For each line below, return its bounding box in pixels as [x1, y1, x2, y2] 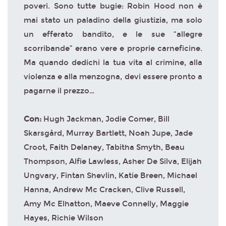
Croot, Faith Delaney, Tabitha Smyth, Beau [24, 142, 185, 152]
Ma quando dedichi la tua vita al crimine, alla [24, 58, 202, 67]
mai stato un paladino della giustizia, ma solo [24, 15, 202, 25]
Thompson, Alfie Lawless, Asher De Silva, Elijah [24, 156, 202, 166]
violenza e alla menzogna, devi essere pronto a [24, 72, 202, 81]
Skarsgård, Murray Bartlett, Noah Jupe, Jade [24, 128, 193, 138]
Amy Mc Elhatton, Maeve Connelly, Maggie [24, 199, 189, 208]
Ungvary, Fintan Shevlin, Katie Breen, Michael [24, 171, 197, 180]
